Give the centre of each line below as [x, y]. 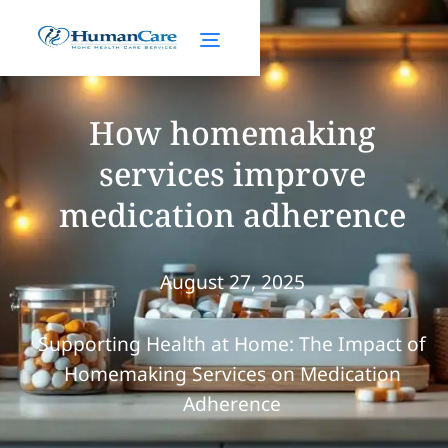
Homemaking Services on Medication [232, 373]
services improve [232, 173]
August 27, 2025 [232, 281]
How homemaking [232, 132]
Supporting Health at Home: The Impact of [232, 343]
